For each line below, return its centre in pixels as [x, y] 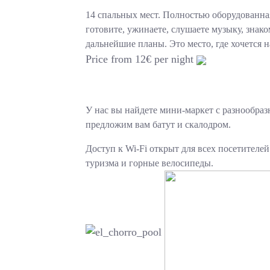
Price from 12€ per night [141, 59]
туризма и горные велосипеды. [150, 163]
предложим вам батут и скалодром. [159, 124]
